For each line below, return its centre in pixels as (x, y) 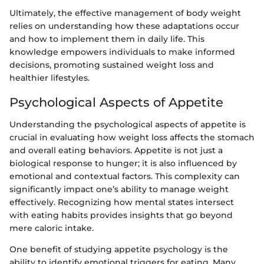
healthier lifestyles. (49, 77)
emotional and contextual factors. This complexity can (125, 176)
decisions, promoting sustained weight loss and (112, 65)
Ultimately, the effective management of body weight (125, 13)
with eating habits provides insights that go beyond (121, 215)
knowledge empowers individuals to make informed (122, 52)
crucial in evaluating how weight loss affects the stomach (132, 137)
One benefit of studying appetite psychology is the (119, 249)
